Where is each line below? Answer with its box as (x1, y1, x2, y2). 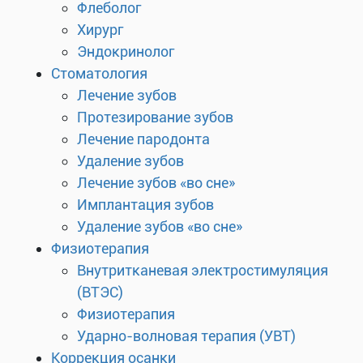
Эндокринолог (77, 43, 174, 60)
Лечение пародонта (77, 130, 210, 147)
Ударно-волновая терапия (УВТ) (77, 327, 296, 344)
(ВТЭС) (77, 284, 123, 301)
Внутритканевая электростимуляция (77, 262, 328, 279)
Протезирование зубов (77, 109, 233, 126)
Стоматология (51, 65, 147, 82)
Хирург (77, 21, 123, 38)
